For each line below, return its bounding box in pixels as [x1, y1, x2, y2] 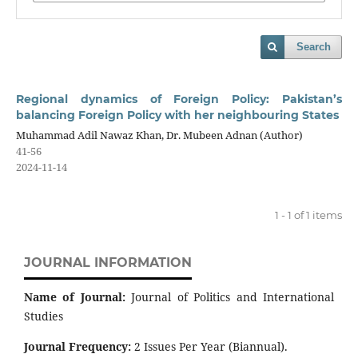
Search [296, 41, 332, 54]
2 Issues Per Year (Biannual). [134, 338, 288, 354]
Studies [24, 308, 63, 324]
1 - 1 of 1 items [275, 208, 343, 221]
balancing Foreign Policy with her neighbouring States [15, 108, 339, 122]
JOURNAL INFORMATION [24, 254, 192, 270]
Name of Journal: [24, 288, 125, 304]
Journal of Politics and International [125, 288, 335, 304]
